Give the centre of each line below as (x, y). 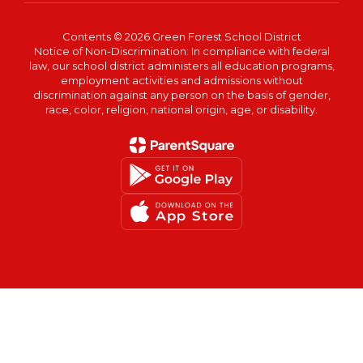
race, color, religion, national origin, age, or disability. (181, 109)
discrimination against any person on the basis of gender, (181, 94)
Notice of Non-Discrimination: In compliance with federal (181, 51)
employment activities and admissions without (181, 80)
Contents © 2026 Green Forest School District (181, 36)
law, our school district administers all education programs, (181, 65)
